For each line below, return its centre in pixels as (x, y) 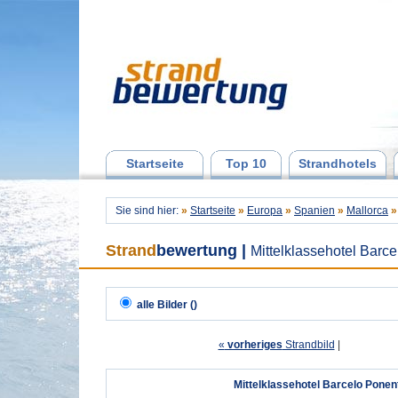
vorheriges (253, 345)
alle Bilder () (167, 305)
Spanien (314, 211)
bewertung (197, 251)
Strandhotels (338, 163)
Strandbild (308, 345)
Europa (265, 211)
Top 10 (246, 163)
